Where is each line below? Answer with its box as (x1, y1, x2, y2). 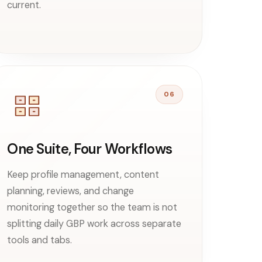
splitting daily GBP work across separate (7, 217, 182, 230)
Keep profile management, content (7, 168, 160, 181)
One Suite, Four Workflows (7, 139, 173, 158)
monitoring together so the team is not (7, 201, 178, 213)
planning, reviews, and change (7, 184, 135, 197)
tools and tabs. (7, 233, 73, 246)
